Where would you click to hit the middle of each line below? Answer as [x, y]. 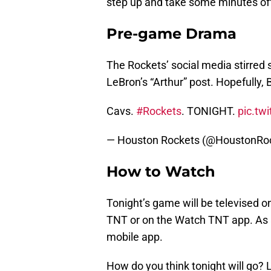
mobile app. [135, 237]
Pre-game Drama [171, 34]
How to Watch [161, 172]
